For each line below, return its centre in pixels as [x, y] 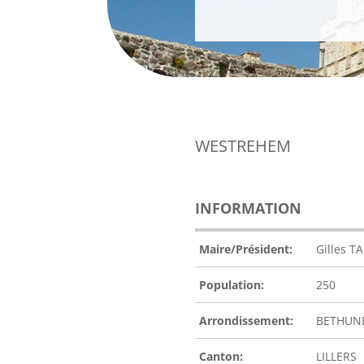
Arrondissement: [246, 321]
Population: [232, 285]
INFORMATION [248, 208]
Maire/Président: [246, 249]
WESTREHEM [243, 146]
